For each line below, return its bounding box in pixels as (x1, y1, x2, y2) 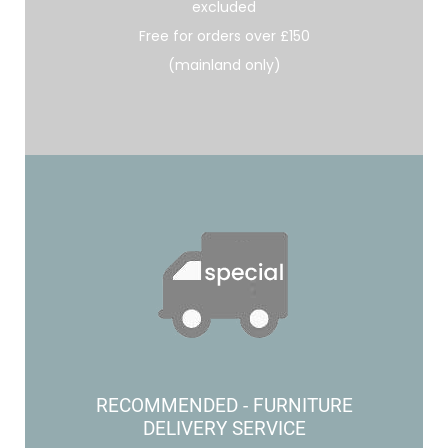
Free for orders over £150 (138, 26, 310, 47)
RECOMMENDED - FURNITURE (95, 395, 353, 418)
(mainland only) (167, 55, 281, 76)
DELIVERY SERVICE (142, 418, 306, 441)
